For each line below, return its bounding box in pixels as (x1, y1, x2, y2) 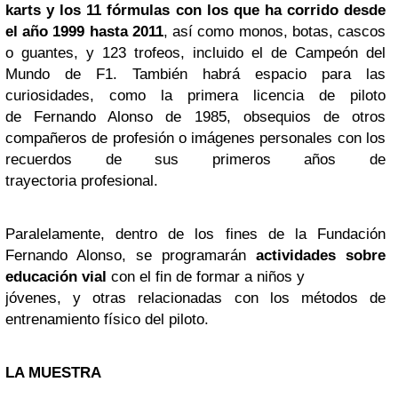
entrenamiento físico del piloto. (5, 310, 209, 328)
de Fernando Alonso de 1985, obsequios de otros (5, 107, 386, 125)
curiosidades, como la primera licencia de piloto (5, 86, 386, 104)
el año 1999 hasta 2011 (5, 22, 163, 40)
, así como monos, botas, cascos (163, 22, 386, 40)
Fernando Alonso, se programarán (5, 246, 256, 264)
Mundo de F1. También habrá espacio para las (5, 65, 386, 83)
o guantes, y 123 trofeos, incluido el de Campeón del (5, 44, 386, 61)
